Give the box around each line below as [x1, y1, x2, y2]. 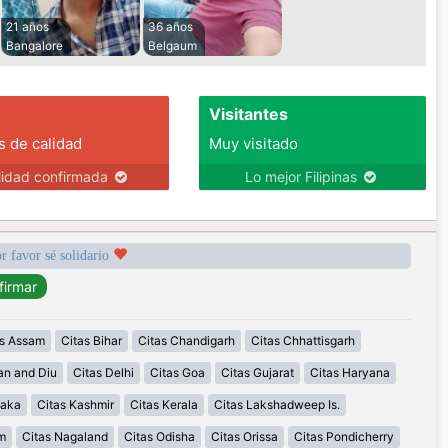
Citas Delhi [73, 365, 134, 381]
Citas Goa [150, 365, 205, 381]
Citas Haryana [310, 365, 390, 381]
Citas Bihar [60, 333, 122, 349]
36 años [148, 19, 193, 35]
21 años [6, 19, 49, 35]
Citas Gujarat [221, 365, 294, 381]
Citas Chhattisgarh [250, 333, 355, 349]
